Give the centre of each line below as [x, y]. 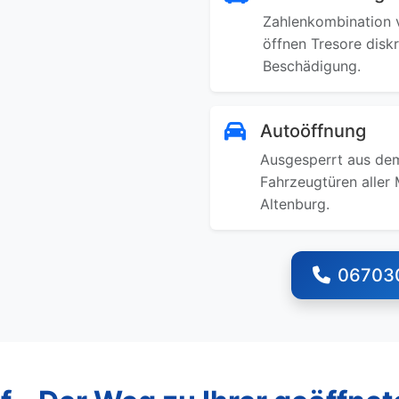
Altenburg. [295, 204]
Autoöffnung [313, 131]
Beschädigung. [312, 66]
